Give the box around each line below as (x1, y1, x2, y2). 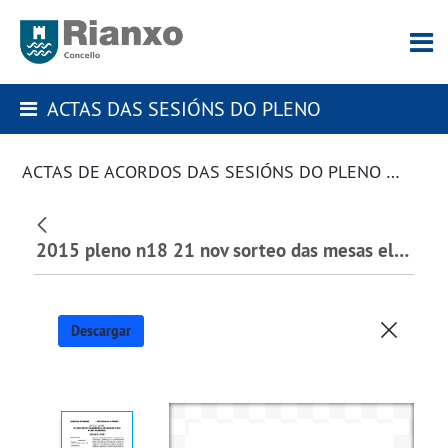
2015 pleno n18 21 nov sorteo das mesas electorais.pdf (393, 238, 409, 264)
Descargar (71, 321, 131, 340)
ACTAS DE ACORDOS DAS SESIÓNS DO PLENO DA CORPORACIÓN (386, 161, 400, 183)
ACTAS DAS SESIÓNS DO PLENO (47, 96, 321, 121)
